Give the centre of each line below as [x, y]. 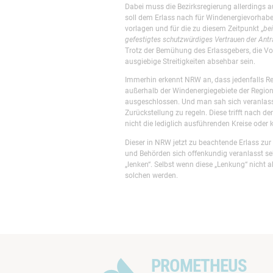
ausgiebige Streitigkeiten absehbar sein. [190, 61]
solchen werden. [151, 175]
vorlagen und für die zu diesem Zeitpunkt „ [194, 28]
